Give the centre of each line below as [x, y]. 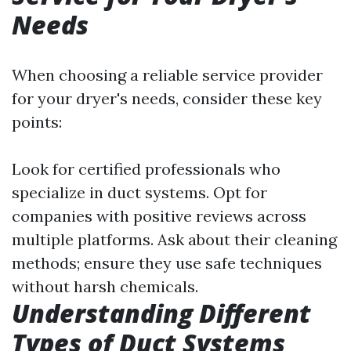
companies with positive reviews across [159, 216]
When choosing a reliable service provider [167, 75]
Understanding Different [161, 313]
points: [37, 122]
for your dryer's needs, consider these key [167, 98]
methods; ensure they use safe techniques [167, 263]
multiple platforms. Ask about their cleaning [174, 239]
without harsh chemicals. [105, 286]
